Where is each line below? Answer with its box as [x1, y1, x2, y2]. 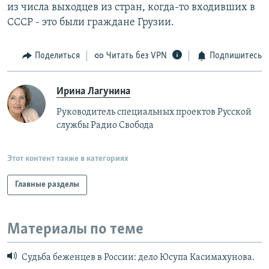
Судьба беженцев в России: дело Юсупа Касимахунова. [20, 253, 255, 263]
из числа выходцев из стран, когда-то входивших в [7, 2, 255, 14]
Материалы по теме [7, 221, 144, 238]
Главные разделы [15, 180, 79, 189]
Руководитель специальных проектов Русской [56, 107, 252, 117]
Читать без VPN [106, 51, 167, 61]
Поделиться [34, 51, 80, 61]
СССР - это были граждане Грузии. [7, 17, 174, 29]
